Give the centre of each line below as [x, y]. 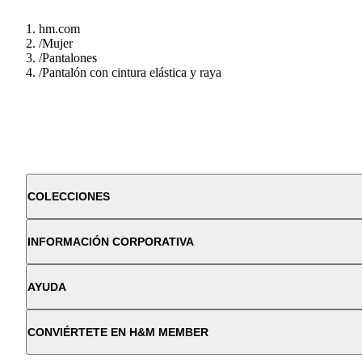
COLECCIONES [69, 196]
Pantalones [69, 57]
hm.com [59, 28]
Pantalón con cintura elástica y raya [132, 72]
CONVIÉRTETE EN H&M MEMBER [118, 332]
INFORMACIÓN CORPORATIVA [111, 241]
